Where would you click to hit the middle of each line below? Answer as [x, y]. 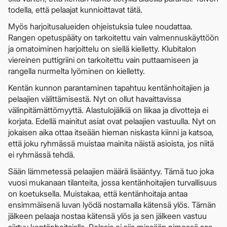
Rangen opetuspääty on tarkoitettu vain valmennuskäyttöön [113, 37]
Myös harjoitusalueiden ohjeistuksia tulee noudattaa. [100, 26]
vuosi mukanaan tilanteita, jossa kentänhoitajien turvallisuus [112, 182]
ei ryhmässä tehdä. [42, 154]
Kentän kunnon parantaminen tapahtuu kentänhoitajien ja [109, 87]
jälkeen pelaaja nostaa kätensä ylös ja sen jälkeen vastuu [107, 216]
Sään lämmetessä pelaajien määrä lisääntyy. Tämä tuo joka [111, 171]
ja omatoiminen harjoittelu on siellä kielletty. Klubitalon [102, 48]
